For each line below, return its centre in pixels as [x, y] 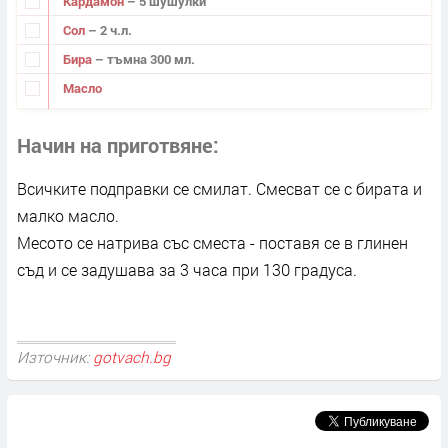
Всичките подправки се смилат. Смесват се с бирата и [219, 189]
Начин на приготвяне [115, 145]
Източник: [55, 357]
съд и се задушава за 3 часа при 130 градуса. [187, 270]
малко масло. [68, 216]
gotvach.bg [132, 357]
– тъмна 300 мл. [144, 58]
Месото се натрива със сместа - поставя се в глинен [212, 243]
